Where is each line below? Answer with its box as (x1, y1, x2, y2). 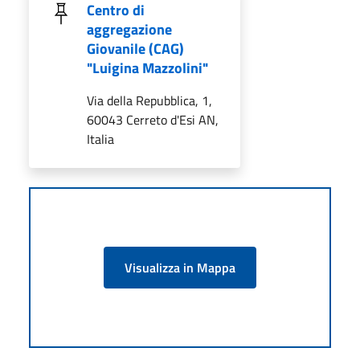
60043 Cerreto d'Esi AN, (87, 109, 219, 129)
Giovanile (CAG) (87, 37, 184, 59)
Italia (87, 129, 114, 149)
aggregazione (87, 18, 172, 40)
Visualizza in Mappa (125, 257, 235, 277)
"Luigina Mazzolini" (87, 56, 208, 79)
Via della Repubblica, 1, (87, 90, 212, 110)
